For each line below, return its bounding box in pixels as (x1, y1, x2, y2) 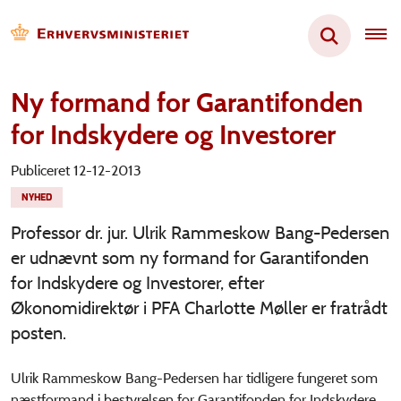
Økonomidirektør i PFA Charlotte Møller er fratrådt (11, 297, 388, 319)
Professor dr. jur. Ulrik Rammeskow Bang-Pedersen (11, 222, 389, 243)
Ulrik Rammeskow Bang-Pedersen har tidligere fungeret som (11, 370, 378, 387)
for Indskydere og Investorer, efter (11, 272, 264, 294)
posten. (11, 322, 66, 344)
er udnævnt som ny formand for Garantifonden (11, 247, 369, 269)
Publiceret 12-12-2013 (11, 162, 141, 179)
